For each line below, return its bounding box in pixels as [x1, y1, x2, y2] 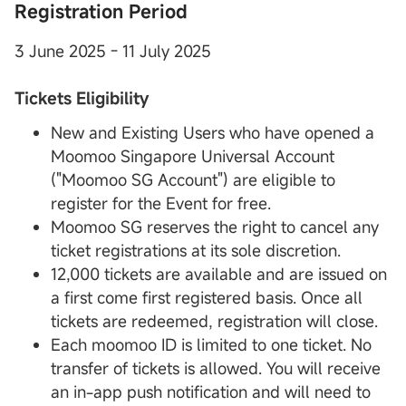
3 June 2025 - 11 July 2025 [14, 40, 211, 63]
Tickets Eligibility [14, 87, 149, 110]
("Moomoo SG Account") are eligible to [51, 169, 335, 191]
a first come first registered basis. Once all [51, 286, 362, 309]
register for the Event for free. [51, 192, 271, 215]
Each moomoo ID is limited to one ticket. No [51, 333, 372, 356]
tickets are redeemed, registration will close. [51, 310, 378, 333]
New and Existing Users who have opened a [51, 121, 374, 144]
